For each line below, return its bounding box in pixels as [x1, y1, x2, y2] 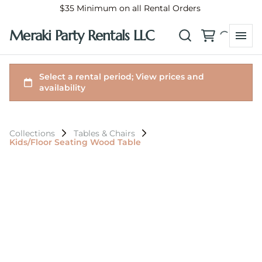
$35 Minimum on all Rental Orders [59, 3, 203, 13]
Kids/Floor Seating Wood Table [9, 137, 141, 147]
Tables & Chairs [74, 128, 135, 139]
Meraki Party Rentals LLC [9, 26, 154, 44]
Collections [9, 128, 55, 139]
